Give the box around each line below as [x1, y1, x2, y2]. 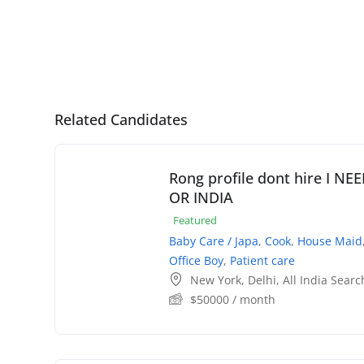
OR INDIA [169, 188, 233, 208]
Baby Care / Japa [169, 233, 258, 249]
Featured [173, 213, 217, 228]
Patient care [230, 253, 295, 269]
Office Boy [169, 253, 223, 269]
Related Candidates [54, 110, 188, 130]
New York [190, 272, 241, 288]
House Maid [297, 233, 362, 249]
